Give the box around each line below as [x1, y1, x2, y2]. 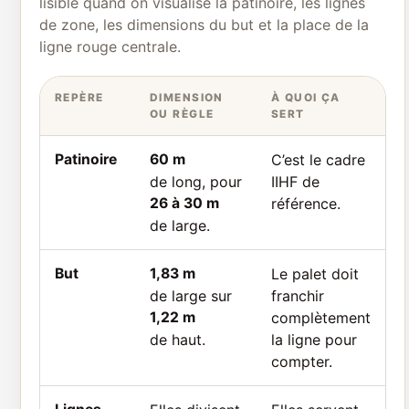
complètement [271, 309, 371, 328]
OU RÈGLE [150, 108, 215, 121]
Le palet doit [271, 265, 359, 284]
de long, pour [150, 173, 242, 192]
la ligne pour [271, 330, 357, 350]
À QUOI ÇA [271, 91, 341, 105]
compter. [271, 352, 332, 372]
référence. [271, 194, 341, 214]
